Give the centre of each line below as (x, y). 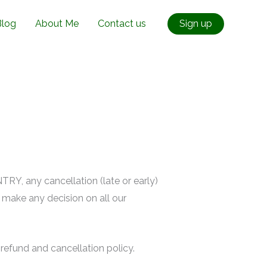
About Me (57, 24)
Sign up (196, 24)
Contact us (122, 24)
